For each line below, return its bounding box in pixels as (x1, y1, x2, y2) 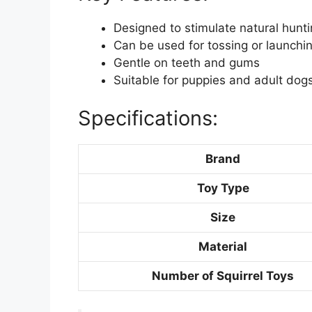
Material (198, 240, 247, 254)
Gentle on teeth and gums (114, 55, 260, 70)
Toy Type (196, 181, 249, 196)
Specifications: (78, 106, 218, 131)
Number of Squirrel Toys (152, 269, 294, 283)
